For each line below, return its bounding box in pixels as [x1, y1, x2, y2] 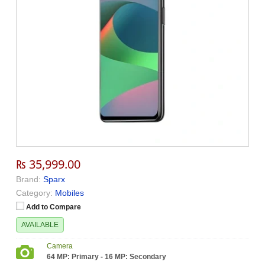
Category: [16, 188, 53, 198]
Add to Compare [26, 203, 82, 212]
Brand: [16, 174, 41, 185]
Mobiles [55, 188, 85, 198]
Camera [47, 242, 73, 251]
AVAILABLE [21, 221, 59, 230]
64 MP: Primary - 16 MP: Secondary [47, 253, 167, 261]
